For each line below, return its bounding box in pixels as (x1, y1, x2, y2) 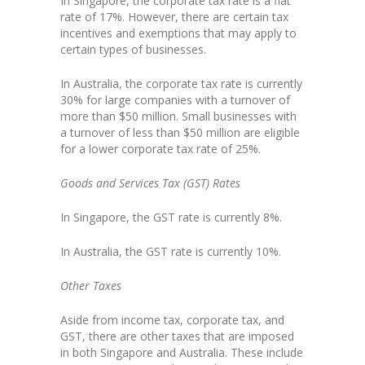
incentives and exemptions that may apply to (60, 25, 297, 42)
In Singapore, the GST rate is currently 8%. (60, 209, 282, 226)
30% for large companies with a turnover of (60, 92, 290, 108)
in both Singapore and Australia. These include (60, 345, 303, 361)
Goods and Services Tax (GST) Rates (60, 175, 240, 191)
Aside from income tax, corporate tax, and (60, 312, 284, 328)
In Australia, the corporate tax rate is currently (60, 76, 302, 92)
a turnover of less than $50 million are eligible (60, 125, 300, 141)
